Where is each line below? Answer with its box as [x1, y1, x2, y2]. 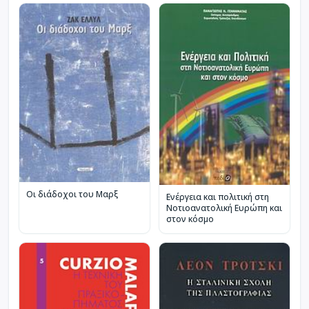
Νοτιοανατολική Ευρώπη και [166, 202, 282, 215]
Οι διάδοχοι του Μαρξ [26, 188, 118, 200]
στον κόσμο [166, 213, 214, 226]
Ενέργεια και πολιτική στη [166, 191, 269, 203]
